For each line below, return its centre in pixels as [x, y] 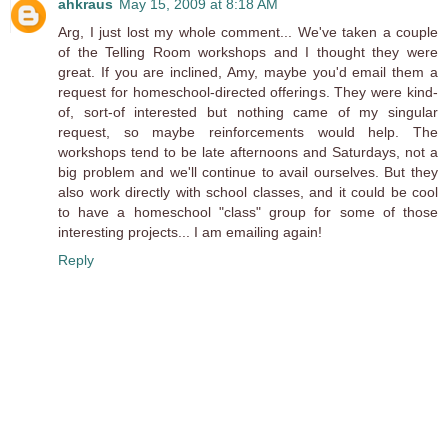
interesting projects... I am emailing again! [190, 232]
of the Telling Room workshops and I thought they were [248, 52]
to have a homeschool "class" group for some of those [248, 212]
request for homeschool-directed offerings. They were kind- [248, 92]
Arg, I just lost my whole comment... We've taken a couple [248, 32]
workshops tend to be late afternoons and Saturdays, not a [248, 152]
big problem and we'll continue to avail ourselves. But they [248, 172]
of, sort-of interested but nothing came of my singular [248, 112]
